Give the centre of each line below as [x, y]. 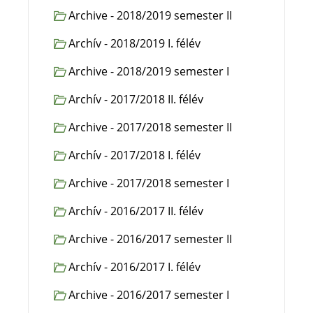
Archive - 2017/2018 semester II [151, 127]
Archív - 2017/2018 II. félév [136, 99]
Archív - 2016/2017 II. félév [136, 211]
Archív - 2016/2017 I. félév [135, 267]
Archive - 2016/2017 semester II [151, 239]
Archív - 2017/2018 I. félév [135, 155]
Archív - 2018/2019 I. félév [135, 43]
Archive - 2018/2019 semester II [151, 15]
